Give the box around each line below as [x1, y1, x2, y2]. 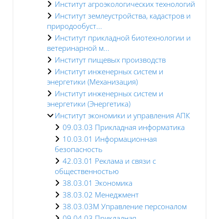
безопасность [55, 144, 103, 154]
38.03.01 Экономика [63, 177, 132, 188]
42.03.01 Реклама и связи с [63, 155, 156, 166]
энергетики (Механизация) [47, 76, 138, 87]
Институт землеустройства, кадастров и [55, 10, 191, 21]
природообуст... [47, 21, 102, 31]
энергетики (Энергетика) [47, 98, 131, 109]
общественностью [55, 166, 119, 176]
